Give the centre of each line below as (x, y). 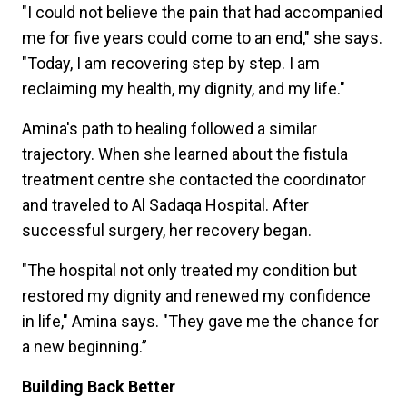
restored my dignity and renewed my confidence (196, 295)
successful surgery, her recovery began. (167, 230)
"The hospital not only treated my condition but (189, 270)
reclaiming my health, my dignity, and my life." (184, 88)
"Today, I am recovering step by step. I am (171, 63)
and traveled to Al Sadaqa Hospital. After (165, 204)
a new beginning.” (84, 346)
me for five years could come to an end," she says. (202, 37)
